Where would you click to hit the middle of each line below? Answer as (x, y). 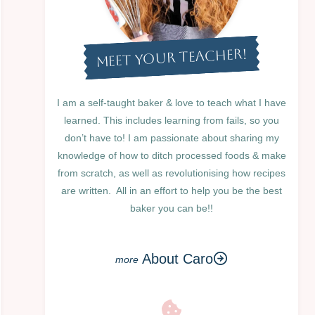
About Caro (178, 258)
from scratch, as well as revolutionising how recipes (172, 173)
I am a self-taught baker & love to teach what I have (172, 103)
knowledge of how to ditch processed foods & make (172, 155)
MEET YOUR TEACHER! (172, 58)
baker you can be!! (172, 208)
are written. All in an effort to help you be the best (172, 191)
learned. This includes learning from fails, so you (172, 120)
